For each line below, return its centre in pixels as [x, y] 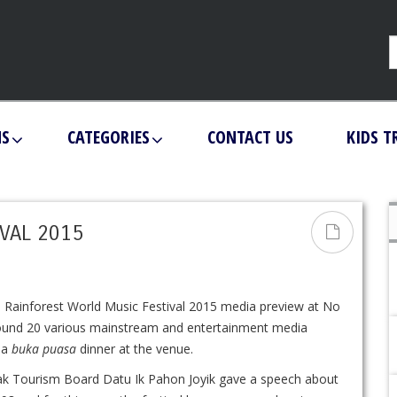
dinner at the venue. [135, 348]
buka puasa [44, 348]
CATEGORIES [108, 136]
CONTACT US [250, 136]
